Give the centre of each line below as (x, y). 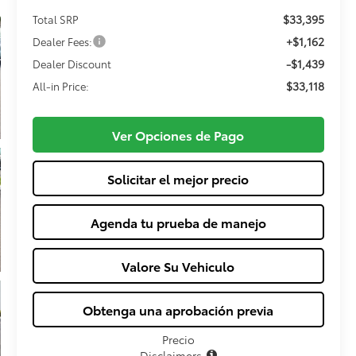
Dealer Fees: (62, 41)
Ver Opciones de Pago (178, 134)
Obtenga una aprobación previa (178, 309)
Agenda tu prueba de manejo (178, 222)
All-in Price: (60, 85)
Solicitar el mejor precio (178, 178)
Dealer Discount (72, 63)
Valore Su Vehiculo (178, 265)
